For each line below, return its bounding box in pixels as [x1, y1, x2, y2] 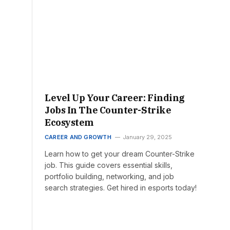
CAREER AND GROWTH [45, 133, 111, 141]
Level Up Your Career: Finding [45, 92, 185, 104]
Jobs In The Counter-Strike [45, 104, 171, 117]
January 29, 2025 [122, 133, 172, 141]
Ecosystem [45, 117, 93, 129]
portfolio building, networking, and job [45, 172, 174, 181]
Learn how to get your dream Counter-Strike [45, 149, 195, 159]
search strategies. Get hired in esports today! [45, 183, 197, 193]
